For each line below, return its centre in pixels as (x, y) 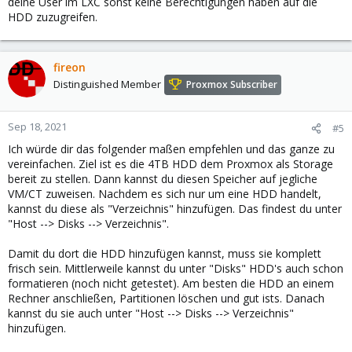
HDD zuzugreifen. (53, 17)
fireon (70, 67)
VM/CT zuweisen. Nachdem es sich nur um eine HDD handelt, (165, 194)
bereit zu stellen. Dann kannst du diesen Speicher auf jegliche (163, 179)
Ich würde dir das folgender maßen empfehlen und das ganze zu (171, 149)
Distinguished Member (107, 84)
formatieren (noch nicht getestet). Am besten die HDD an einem (171, 283)
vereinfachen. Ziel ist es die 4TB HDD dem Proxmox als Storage (170, 164)
